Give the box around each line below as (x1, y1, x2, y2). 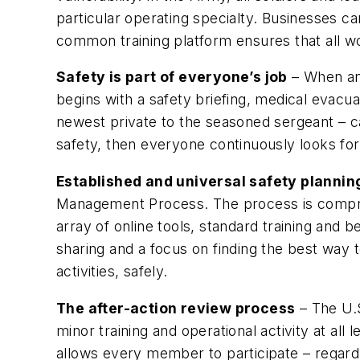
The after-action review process (56, 299, 296, 317)
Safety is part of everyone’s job (56, 68, 288, 86)
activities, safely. (56, 262, 168, 280)
